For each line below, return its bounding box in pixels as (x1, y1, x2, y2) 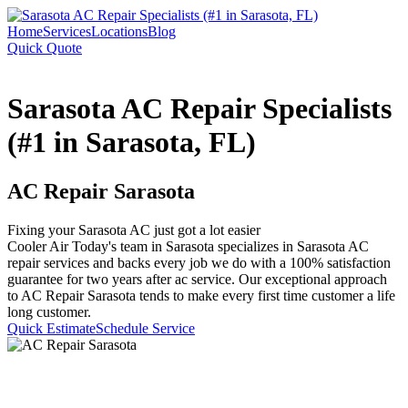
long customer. (7, 303, 91, 320)
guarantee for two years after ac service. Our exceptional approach (7, 270, 387, 287)
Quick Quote (7, 40, 82, 56)
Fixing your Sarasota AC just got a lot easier (7, 221, 260, 238)
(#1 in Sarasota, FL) (7, 126, 256, 159)
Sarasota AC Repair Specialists (7, 92, 392, 126)
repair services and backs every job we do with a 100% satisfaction (7, 254, 391, 270)
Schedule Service (96, 320, 195, 336)
